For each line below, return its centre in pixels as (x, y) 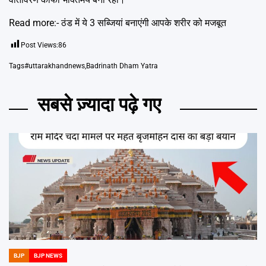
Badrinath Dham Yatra (122, 66)
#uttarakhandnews (55, 66)
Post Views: (39, 45)
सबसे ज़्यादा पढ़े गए (99, 104)
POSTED (20, 259)
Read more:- (35, 23)
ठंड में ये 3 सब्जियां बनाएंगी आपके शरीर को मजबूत (144, 23)
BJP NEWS (48, 255)
